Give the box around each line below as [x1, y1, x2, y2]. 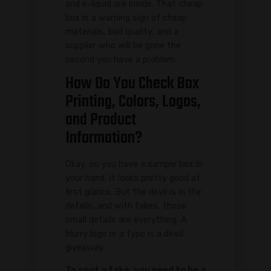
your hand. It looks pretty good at [65, 172, 200, 183]
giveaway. [65, 242, 105, 253]
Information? [65, 125, 142, 151]
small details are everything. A [65, 214, 187, 225]
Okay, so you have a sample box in [65, 158, 203, 169]
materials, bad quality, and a [65, 26, 178, 37]
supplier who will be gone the [65, 40, 181, 51]
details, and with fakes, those [65, 200, 186, 211]
